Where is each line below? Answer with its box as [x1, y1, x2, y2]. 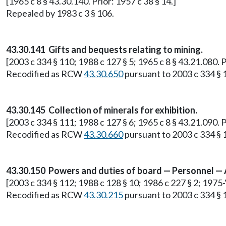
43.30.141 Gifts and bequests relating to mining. [6, 44, 203, 55]
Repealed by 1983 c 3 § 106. [6, 8, 114, 19]
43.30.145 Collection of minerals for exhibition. [6, 104, 197, 116]
